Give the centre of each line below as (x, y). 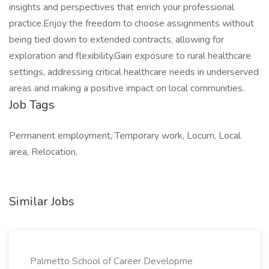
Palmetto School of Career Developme (111, 261)
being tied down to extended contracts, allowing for (116, 40)
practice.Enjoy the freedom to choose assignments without (131, 23)
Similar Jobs (42, 201)
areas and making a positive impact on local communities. (127, 88)
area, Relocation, (43, 152)
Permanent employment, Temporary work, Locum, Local (125, 136)
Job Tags (32, 105)
